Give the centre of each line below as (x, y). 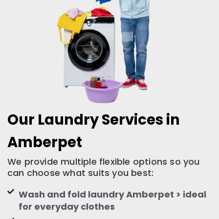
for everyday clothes (66, 206)
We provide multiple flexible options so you (104, 161)
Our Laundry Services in (94, 120)
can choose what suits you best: (81, 173)
